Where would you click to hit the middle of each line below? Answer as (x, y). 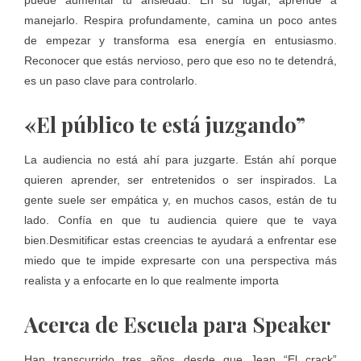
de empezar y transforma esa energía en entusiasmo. (180, 41)
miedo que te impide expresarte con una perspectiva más (180, 261)
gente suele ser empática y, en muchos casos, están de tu (180, 200)
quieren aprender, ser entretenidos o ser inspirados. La (180, 180)
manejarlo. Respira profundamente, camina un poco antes (180, 21)
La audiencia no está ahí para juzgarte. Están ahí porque (180, 160)
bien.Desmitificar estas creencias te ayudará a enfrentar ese (180, 241)
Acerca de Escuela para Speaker (177, 325)
